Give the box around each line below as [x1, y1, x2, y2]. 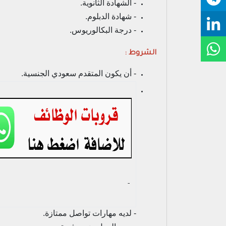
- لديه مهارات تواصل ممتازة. [43, 209, 136, 217]
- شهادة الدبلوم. [85, 12, 136, 21]
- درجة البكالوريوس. [70, 26, 136, 34]
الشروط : [125, 49, 156, 58]
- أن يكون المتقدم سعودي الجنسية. [21, 69, 136, 78]
